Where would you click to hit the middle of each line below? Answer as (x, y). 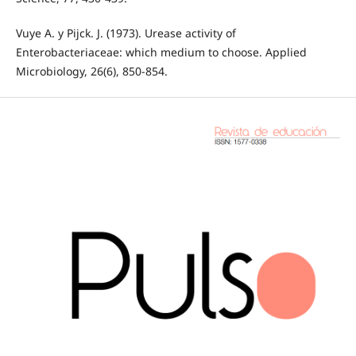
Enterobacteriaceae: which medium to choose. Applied (161, 52)
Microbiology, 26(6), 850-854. (91, 72)
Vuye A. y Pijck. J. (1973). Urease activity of (126, 33)
